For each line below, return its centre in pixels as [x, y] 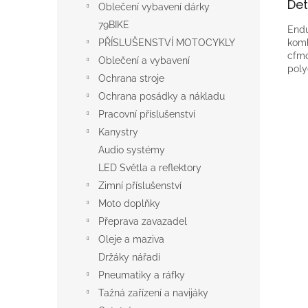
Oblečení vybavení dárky [154, 7]
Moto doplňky [129, 203]
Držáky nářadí [129, 257]
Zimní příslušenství [140, 186]
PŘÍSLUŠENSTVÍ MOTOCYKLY [167, 43]
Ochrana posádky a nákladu [162, 96]
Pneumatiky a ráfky [142, 275]
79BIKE [114, 25]
